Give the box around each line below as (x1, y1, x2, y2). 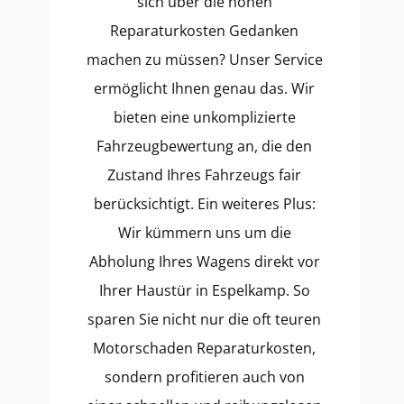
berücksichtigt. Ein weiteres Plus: (93, 194, 316, 214)
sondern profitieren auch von (104, 367, 305, 387)
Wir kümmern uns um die (117, 223, 291, 243)
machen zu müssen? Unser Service (86, 50, 323, 69)
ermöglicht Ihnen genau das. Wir (94, 78, 315, 98)
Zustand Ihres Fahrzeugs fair (107, 165, 301, 185)
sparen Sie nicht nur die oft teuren (87, 309, 321, 329)
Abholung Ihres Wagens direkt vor (88, 252, 320, 271)
